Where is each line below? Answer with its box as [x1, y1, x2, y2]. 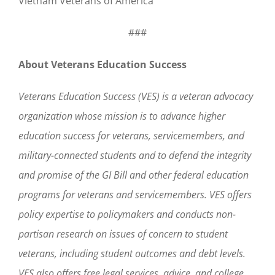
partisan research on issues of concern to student [18, 227, 228, 241]
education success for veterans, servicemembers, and [18, 128, 244, 142]
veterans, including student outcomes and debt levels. [18, 246, 246, 260]
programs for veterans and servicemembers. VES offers [18, 187, 252, 201]
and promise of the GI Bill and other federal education [18, 168, 249, 182]
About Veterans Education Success [18, 57, 187, 71]
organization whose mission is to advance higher [18, 109, 225, 123]
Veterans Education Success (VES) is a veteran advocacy [18, 89, 253, 103]
